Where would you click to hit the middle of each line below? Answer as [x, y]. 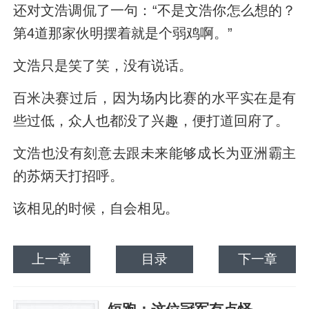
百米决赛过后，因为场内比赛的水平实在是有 [154, 98]
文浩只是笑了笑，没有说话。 [102, 65]
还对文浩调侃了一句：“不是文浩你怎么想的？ [154, 10]
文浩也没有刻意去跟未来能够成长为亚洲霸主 [154, 153]
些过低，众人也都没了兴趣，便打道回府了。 [151, 120]
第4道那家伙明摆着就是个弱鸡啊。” [122, 33]
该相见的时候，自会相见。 [96, 208]
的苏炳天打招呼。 [68, 176]
